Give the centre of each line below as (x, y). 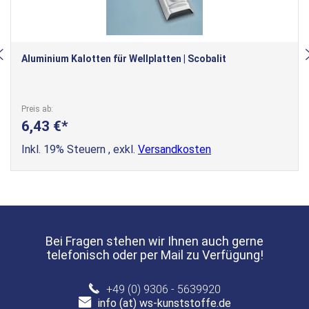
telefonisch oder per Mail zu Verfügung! (154, 255)
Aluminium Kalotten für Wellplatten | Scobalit (124, 59)
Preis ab (36, 109)
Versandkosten (175, 149)
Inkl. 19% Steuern (65, 149)
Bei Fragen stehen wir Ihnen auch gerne (154, 241)
